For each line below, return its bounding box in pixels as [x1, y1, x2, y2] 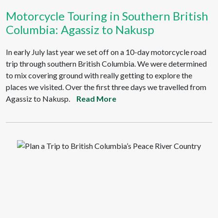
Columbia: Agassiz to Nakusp [6, 22, 154, 36]
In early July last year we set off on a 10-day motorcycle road [6, 47, 206, 56]
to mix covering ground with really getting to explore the [6, 71, 192, 80]
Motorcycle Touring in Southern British [6, 9, 208, 23]
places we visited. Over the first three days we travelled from [6, 82, 206, 91]
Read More [76, 94, 116, 103]
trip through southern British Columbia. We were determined [6, 59, 207, 68]
